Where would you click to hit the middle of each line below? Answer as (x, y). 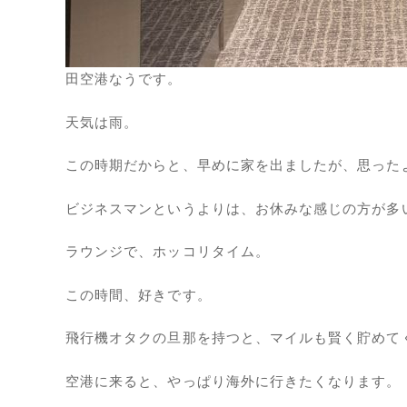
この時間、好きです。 (139, 294)
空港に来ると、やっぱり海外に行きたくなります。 (233, 381)
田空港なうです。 (124, 79)
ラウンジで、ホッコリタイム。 (168, 251)
